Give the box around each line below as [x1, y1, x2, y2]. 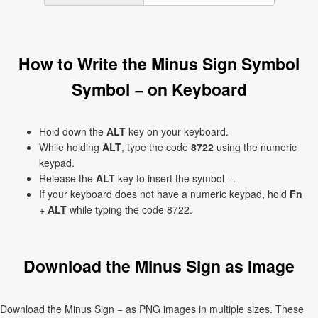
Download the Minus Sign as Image [23, 254, 295, 278]
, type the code [121, 140, 191, 154]
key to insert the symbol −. [115, 171, 236, 185]
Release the [39, 171, 96, 185]
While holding [39, 140, 102, 154]
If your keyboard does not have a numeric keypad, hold [39, 187, 290, 201]
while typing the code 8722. [67, 202, 192, 216]
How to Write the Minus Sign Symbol [18, 52, 300, 75]
